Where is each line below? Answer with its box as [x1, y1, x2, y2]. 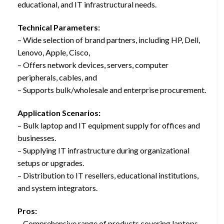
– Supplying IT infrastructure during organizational [17, 145, 189, 155]
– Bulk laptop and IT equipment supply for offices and [17, 120, 200, 130]
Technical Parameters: [17, 22, 100, 32]
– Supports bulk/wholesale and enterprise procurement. [17, 85, 206, 95]
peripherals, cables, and [17, 72, 97, 82]
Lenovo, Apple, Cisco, [17, 47, 90, 57]
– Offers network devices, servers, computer [17, 60, 168, 70]
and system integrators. [17, 182, 97, 192]
